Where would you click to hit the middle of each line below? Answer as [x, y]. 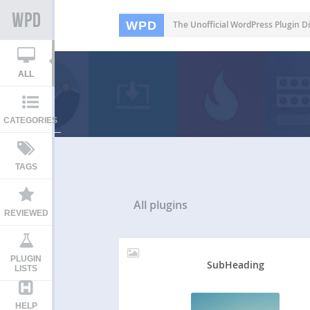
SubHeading [235, 264]
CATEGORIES [30, 120]
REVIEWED [26, 213]
